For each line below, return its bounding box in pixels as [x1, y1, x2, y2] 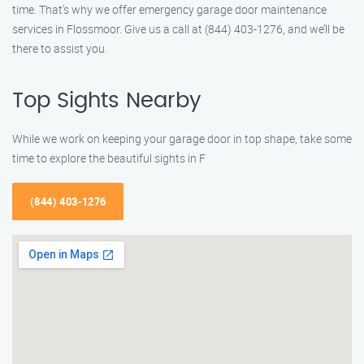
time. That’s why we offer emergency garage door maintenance [12, 2, 327, 17]
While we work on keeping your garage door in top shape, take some [12, 131, 352, 146]
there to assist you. [12, 41, 107, 56]
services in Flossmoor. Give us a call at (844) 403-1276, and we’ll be [12, 21, 344, 37]
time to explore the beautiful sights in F [12, 150, 206, 166]
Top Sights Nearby [12, 90, 201, 111]
